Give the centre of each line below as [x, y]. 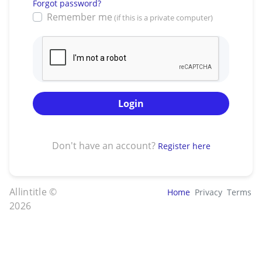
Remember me [80, 17]
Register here [184, 146]
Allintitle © [33, 192]
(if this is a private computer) [163, 18]
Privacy [208, 192]
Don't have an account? [105, 146]
